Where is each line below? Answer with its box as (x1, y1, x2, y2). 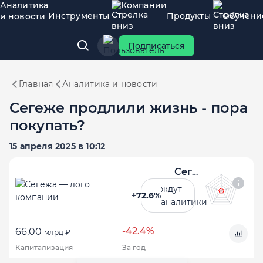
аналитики (161, 197, 208, 207)
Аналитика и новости (62, 79, 158, 89)
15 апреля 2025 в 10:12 (9, 141, 106, 151)
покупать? (9, 117, 85, 134)
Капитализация (15, 243, 73, 252)
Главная (19, 79, 53, 89)
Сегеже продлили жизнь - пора (9, 99, 248, 116)
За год (122, 243, 146, 252)
